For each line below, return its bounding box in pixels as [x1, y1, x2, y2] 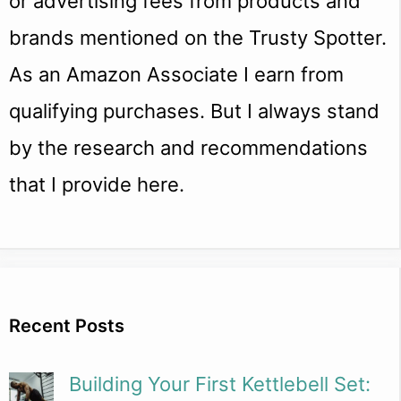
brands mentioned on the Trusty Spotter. [9, 26, 387, 50]
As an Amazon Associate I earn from [9, 63, 344, 87]
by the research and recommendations [9, 136, 368, 160]
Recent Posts [9, 315, 124, 337]
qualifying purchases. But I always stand [9, 99, 380, 124]
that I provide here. [9, 173, 184, 197]
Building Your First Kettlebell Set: [68, 372, 371, 397]
